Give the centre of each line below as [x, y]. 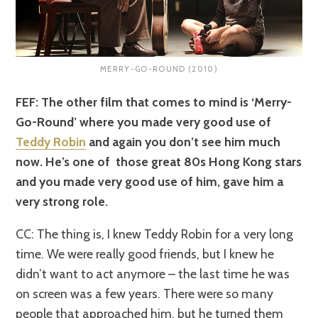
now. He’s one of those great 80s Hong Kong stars [159, 161]
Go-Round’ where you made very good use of [144, 121]
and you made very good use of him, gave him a [150, 181]
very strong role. [62, 201]
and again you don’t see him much [183, 141]
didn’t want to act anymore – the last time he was [153, 274]
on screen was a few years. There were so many [145, 294]
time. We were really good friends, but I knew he [145, 254]
